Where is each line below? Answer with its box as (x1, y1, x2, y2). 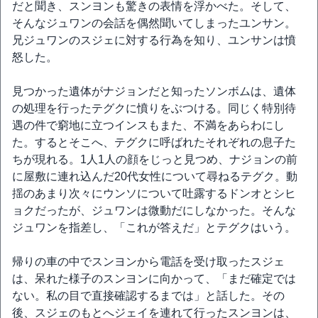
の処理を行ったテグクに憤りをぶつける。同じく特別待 (12, 102, 296, 114)
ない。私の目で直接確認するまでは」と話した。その (12, 290, 285, 302)
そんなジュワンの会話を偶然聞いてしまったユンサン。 (12, 17, 296, 29)
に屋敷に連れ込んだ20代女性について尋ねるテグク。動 (12, 170, 297, 182)
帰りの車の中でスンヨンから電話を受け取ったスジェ (12, 256, 285, 268)
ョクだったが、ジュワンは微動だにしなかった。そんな (12, 204, 296, 216)
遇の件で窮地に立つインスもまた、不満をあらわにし (12, 119, 285, 131)
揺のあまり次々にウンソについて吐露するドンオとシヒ (12, 187, 296, 199)
